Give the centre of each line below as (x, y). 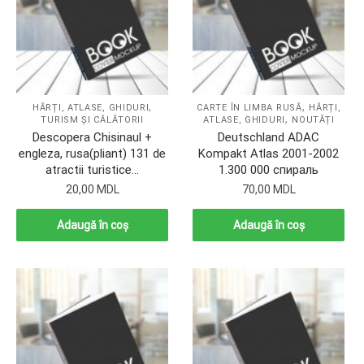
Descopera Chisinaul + (93, 138)
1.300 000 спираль (269, 170)
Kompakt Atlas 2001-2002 (269, 154)
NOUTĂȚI (313, 120)
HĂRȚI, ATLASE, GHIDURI (91, 108)
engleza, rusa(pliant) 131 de (93, 154)
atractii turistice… (93, 170)
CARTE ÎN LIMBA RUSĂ (249, 108)
